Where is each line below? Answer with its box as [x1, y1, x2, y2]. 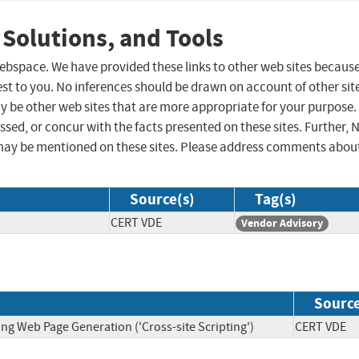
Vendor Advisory [241, 216, 323, 232]
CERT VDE [111, 215, 162, 232]
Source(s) [130, 189, 195, 210]
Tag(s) [255, 189, 296, 210]
